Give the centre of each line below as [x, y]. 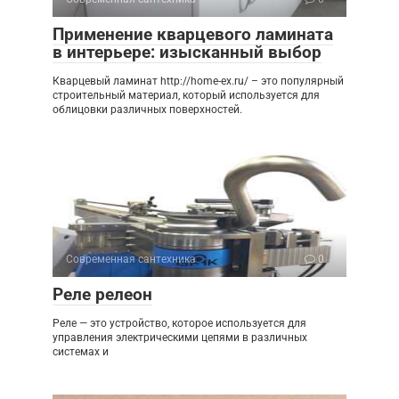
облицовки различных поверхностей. [147, 109]
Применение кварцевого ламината [193, 34]
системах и [81, 351]
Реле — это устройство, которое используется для [179, 323]
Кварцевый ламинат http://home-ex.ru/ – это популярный [198, 81]
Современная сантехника [131, 259]
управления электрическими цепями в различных [180, 337]
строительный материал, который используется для [186, 95]
